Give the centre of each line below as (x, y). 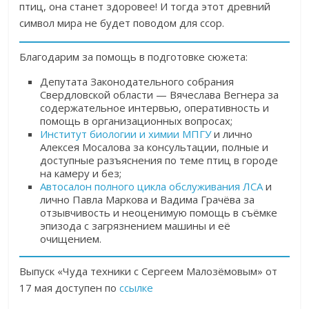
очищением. (71, 239)
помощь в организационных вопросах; (137, 121)
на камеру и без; (81, 173)
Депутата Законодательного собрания (137, 82)
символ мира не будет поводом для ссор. (122, 23)
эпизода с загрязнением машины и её (136, 226)
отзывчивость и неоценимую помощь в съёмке (159, 213)
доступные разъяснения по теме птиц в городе (159, 160)
